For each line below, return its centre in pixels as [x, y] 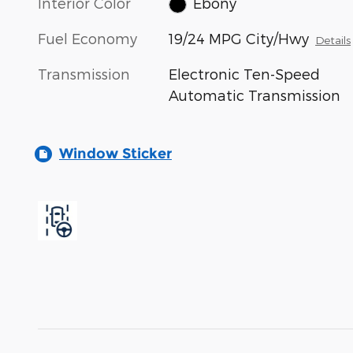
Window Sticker [115, 154]
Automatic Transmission [255, 95]
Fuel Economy [87, 39]
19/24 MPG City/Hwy [239, 39]
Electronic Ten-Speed [245, 74]
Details [333, 40]
